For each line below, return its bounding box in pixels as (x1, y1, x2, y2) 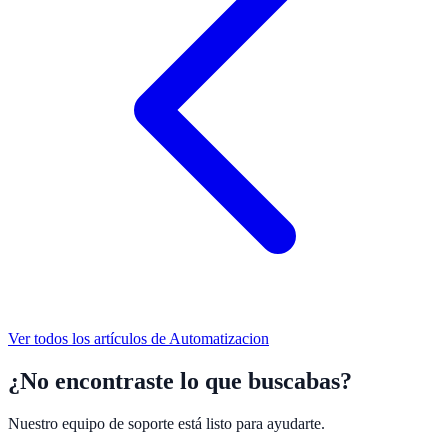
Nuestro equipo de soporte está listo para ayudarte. (8, 414, 325, 432)
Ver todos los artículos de (8, 329, 169, 347)
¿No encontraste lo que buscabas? (8, 367, 352, 394)
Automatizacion (169, 329, 269, 347)
